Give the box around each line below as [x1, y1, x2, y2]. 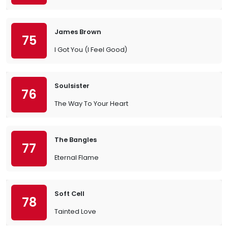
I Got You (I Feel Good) [54, 45, 127, 54]
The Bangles [54, 135, 97, 144]
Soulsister [54, 81, 90, 90]
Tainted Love [54, 207, 96, 216]
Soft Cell [54, 189, 84, 198]
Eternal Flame [54, 153, 99, 162]
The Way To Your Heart [54, 99, 128, 108]
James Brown [54, 27, 101, 36]
